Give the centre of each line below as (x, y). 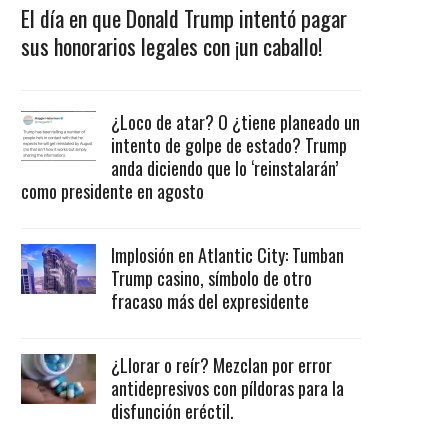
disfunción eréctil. (173, 411)
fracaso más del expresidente (210, 301)
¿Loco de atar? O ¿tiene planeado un (236, 122)
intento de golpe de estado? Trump (229, 145)
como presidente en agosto (113, 191)
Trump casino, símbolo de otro (212, 278)
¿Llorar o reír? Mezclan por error (222, 365)
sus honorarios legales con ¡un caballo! (172, 46)
